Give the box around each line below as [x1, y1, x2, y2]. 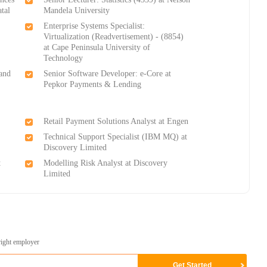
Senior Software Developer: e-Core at [44, 69, 172, 79]
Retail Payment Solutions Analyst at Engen [44, 117, 189, 126]
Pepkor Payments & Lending [44, 80, 142, 89]
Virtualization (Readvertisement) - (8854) [44, 32, 184, 42]
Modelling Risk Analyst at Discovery [44, 159, 168, 168]
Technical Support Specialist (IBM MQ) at [44, 132, 188, 142]
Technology [44, 54, 83, 63]
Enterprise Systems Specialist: [44, 21, 145, 31]
